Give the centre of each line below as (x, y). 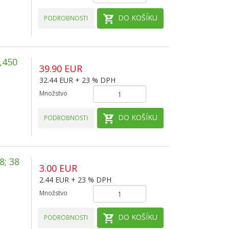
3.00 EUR (58, 168)
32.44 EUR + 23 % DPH (77, 80)
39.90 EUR (61, 68)
